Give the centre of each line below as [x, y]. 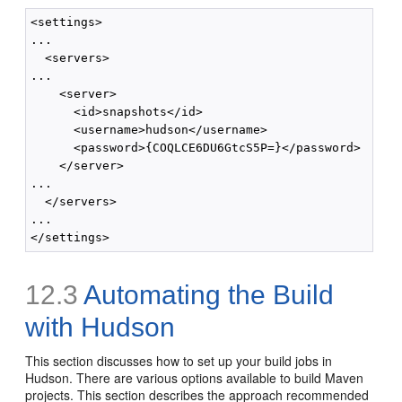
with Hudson [100, 327]
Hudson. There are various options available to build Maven [195, 378]
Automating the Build [206, 295]
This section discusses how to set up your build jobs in [179, 361]
